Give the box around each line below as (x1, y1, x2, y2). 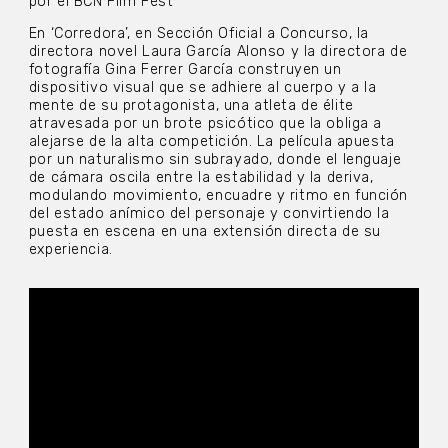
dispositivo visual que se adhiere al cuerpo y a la (28, 79, 377, 97)
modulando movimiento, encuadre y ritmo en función (28, 187, 409, 205)
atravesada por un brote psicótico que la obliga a (28, 115, 383, 133)
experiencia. (28, 241, 113, 259)
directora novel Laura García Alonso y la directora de (28, 43, 408, 61)
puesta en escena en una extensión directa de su (28, 223, 381, 241)
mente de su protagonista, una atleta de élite (28, 97, 354, 115)
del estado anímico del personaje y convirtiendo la (28, 205, 390, 223)
